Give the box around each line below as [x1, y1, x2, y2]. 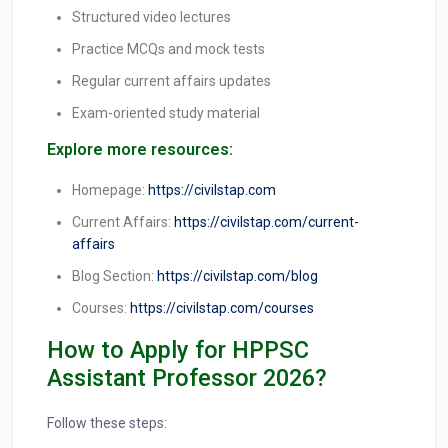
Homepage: [72, 182, 148, 199]
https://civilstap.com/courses [130, 300, 314, 317]
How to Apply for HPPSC [47, 336, 309, 365]
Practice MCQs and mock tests [72, 41, 265, 58]
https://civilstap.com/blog [157, 268, 318, 285]
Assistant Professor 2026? [47, 364, 327, 393]
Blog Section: [72, 268, 157, 285]
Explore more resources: [47, 140, 233, 160]
